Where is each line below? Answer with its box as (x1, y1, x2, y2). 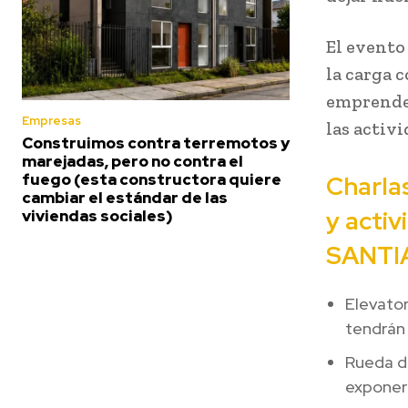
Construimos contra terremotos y (22, 133, 290, 154)
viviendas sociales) (22, 206, 173, 227)
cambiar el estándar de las (22, 188, 228, 209)
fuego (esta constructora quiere (22, 169, 281, 190)
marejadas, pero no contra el (22, 151, 243, 172)
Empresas (22, 113, 81, 129)
